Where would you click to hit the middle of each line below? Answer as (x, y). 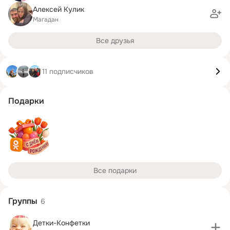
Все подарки (115, 170)
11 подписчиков (68, 71)
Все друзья (115, 41)
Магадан (46, 19)
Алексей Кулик (59, 9)
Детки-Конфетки (61, 223)
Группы (23, 201)
